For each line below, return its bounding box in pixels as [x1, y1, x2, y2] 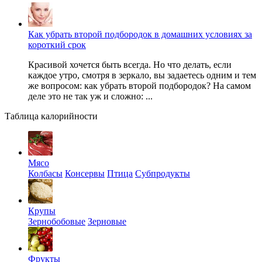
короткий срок [28, 39, 86, 50]
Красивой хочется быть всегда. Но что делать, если [28, 59, 232, 70]
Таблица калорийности [5, 111, 98, 121]
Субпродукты [135, 168, 190, 178]
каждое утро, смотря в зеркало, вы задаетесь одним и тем [28, 70, 256, 80]
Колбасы [28, 168, 63, 178]
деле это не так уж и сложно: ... [28, 91, 153, 101]
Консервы [65, 168, 105, 178]
